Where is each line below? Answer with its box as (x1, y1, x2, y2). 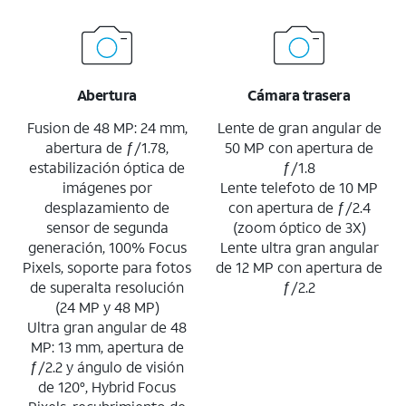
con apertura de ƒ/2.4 (227, 197, 371, 217)
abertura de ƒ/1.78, (45, 137, 169, 157)
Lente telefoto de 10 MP (220, 177, 378, 197)
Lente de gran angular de (217, 117, 382, 137)
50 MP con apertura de (225, 137, 373, 157)
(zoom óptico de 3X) (232, 217, 366, 237)
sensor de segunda (45, 217, 169, 237)
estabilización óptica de (29, 157, 185, 177)
